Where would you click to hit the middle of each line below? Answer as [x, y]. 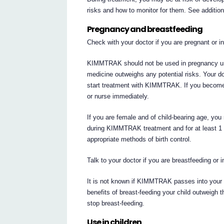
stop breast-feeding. [116, 203]
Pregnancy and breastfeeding [145, 29]
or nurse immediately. [118, 96]
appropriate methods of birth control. [139, 139]
